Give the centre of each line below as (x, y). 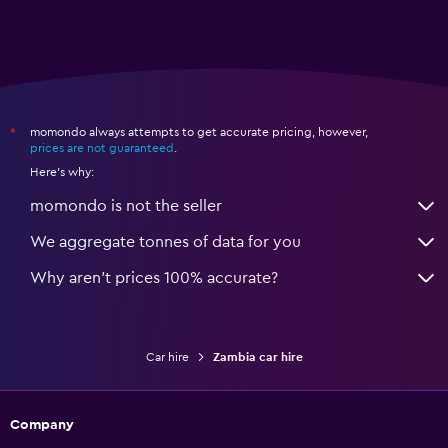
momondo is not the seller (126, 206)
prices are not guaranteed (102, 148)
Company (42, 425)
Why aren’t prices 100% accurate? (154, 278)
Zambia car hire (257, 357)
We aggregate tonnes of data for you (165, 242)
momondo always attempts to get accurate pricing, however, (199, 132)
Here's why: (62, 172)
